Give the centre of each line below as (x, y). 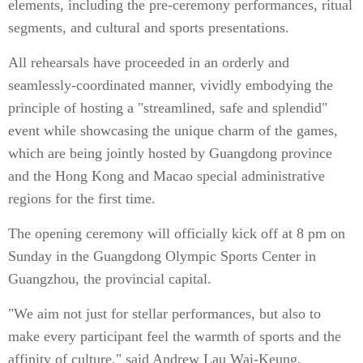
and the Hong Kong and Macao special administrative (167, 176)
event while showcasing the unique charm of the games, (173, 130)
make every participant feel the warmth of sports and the (175, 336)
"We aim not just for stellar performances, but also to (164, 314)
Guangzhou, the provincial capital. (110, 279)
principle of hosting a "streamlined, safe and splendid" (168, 108)
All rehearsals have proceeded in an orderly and (149, 62)
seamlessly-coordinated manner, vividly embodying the (171, 85)
